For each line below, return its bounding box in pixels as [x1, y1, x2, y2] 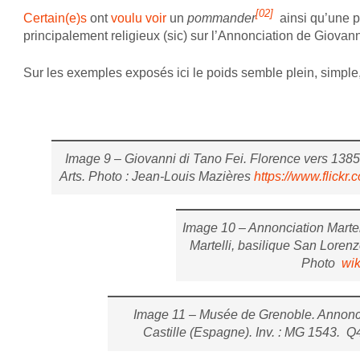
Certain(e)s [22, 10, 90, 25]
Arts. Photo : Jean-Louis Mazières [59, 169, 254, 183]
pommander [186, 10, 256, 25]
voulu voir [110, 10, 166, 25]
